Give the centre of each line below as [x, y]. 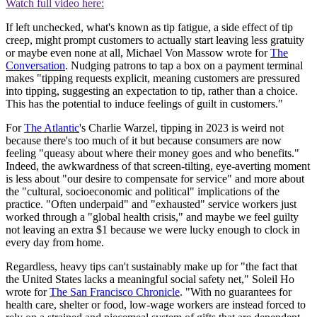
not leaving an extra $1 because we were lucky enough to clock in [153, 229]
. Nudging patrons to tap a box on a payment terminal [184, 65]
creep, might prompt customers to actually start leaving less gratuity [155, 40]
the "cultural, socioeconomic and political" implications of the [143, 191]
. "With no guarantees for [236, 292]
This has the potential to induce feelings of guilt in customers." [144, 103]
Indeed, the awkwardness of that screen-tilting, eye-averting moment [158, 166]
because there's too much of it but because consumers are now [144, 140]
